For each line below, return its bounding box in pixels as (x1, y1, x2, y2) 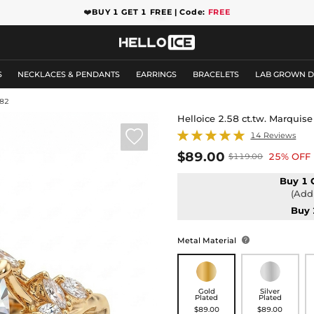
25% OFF (268, 151, 311, 163)
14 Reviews (250, 130, 296, 140)
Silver (260, 287, 280, 295)
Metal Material (177, 235, 239, 245)
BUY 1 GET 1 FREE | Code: (92, 7, 208, 18)
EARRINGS (136, 69, 177, 79)
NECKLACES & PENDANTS (18, 69, 121, 79)
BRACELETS (192, 69, 239, 79)
